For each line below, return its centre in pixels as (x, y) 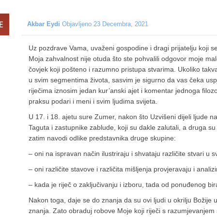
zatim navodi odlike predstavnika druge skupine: (102, 138)
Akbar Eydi (44, 24)
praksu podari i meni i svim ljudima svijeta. (93, 101)
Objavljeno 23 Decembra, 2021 (105, 24)
